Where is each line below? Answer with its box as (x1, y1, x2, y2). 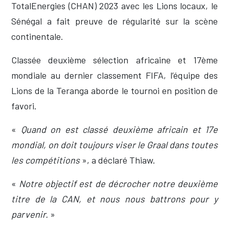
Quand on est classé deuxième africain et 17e (20, 124, 218, 135)
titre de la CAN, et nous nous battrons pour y (11, 193, 218, 205)
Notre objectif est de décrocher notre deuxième (19, 178, 218, 190)
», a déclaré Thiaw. (82, 154, 155, 166)
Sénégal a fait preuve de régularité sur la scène (11, 15, 218, 27)
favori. (11, 100, 37, 112)
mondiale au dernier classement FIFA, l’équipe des (11, 70, 218, 81)
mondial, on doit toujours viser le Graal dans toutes (11, 139, 218, 151)
